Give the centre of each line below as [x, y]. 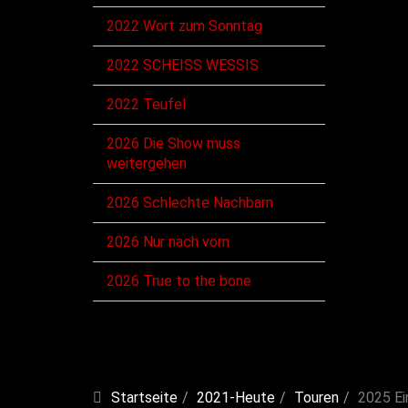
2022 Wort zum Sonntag [184, 26]
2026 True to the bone [179, 281]
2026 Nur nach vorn [168, 242]
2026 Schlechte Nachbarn [190, 203]
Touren [316, 398]
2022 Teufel [146, 104]
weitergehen [147, 163]
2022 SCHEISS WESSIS [183, 65]
